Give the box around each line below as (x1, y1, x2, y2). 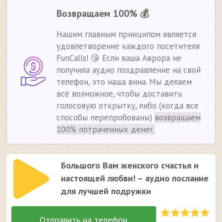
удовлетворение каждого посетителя (56, 41, 200, 52)
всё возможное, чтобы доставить (56, 88, 183, 100)
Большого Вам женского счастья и (61, 160, 199, 171)
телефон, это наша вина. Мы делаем (56, 76, 192, 88)
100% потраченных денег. (56, 124, 155, 135)
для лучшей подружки (61, 185, 152, 197)
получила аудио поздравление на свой (56, 64, 201, 76)
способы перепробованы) (56, 112, 155, 123)
